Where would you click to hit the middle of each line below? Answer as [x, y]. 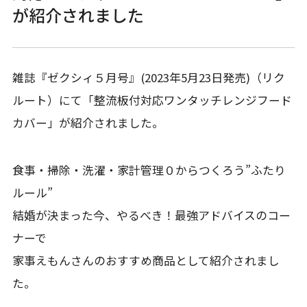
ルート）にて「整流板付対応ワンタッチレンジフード [152, 100]
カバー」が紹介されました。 [88, 122]
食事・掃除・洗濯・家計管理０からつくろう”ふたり [149, 170]
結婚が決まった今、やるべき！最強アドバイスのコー [151, 215]
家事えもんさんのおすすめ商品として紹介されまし [146, 260]
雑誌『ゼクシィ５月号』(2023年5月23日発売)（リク [148, 77]
